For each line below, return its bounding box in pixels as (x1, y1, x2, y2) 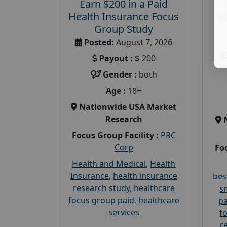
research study (72, 182, 130, 194)
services (108, 206, 139, 218)
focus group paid (68, 194, 134, 206)
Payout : (99, 52, 133, 64)
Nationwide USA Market (79, 101, 177, 112)
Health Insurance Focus (68, 9, 179, 23)
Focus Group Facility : (71, 129, 159, 141)
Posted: (84, 36, 115, 48)
